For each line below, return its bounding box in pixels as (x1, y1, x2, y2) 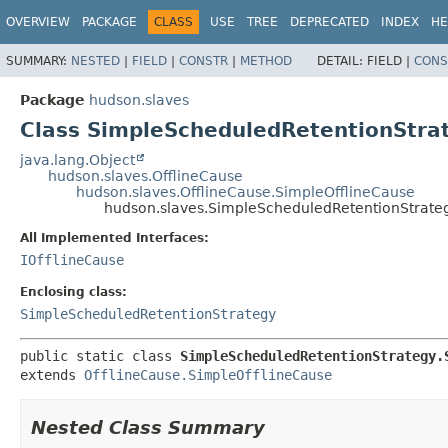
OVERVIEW (6, 15, 70, 29)
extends (20, 366, 84, 383)
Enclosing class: (20, 284, 127, 299)
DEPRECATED (290, 15, 369, 29)
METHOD (240, 53, 292, 68)
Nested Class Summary (31, 416, 265, 438)
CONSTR (179, 53, 228, 68)
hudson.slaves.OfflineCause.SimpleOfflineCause (76, 183, 415, 200)
